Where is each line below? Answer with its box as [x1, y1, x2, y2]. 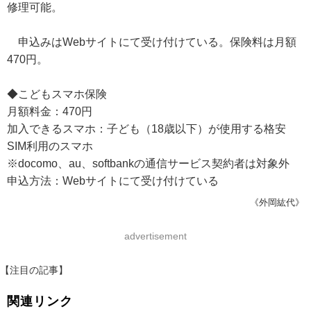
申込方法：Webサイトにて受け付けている [7, 175, 219, 187]
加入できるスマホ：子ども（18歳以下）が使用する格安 [7, 123, 286, 135]
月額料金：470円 [7, 106, 92, 117]
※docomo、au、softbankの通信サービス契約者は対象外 [7, 158, 289, 169]
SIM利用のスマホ [7, 140, 93, 152]
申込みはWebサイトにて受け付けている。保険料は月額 [7, 36, 296, 48]
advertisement [124, 230, 187, 242]
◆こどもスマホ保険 [7, 88, 107, 100]
